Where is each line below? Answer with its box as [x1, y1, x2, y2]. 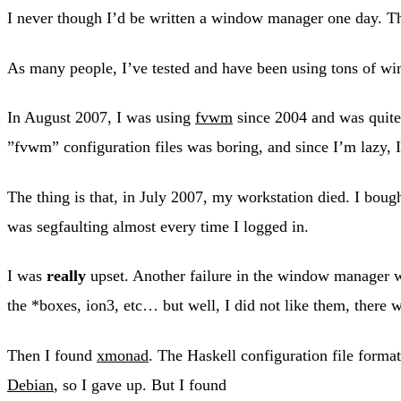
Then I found [7, 346, 97, 364]
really [47, 267, 86, 286]
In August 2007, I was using [7, 108, 195, 127]
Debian [7, 375, 54, 394]
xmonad [97, 346, 149, 364]
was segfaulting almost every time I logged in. [7, 217, 309, 235]
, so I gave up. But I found [54, 375, 226, 394]
